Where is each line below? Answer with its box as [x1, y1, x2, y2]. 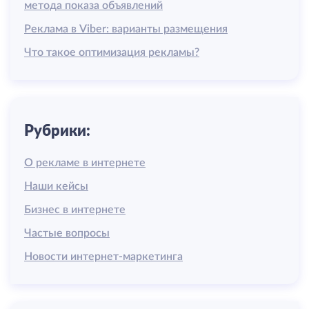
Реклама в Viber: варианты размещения [24, 23, 228, 34]
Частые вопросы [24, 227, 110, 239]
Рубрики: [24, 120, 90, 139]
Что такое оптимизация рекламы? [24, 46, 199, 58]
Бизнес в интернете [24, 203, 126, 215]
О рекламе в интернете [24, 157, 146, 168]
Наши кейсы [24, 180, 88, 192]
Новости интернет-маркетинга [24, 250, 183, 262]
